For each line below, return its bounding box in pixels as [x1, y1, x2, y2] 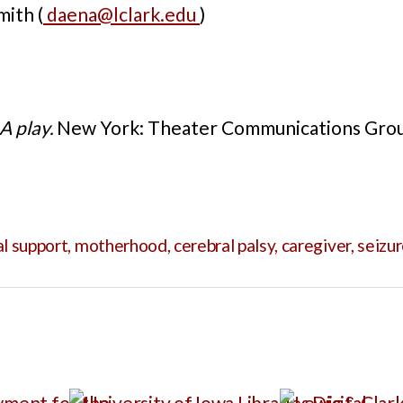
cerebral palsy [173, 234, 275, 255]
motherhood [74, 234, 167, 255]
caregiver [281, 234, 351, 255]
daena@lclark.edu [43, 2, 200, 25]
